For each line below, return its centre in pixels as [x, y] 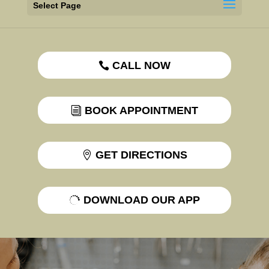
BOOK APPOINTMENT [142, 110]
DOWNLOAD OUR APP [141, 200]
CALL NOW [142, 65]
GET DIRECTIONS [142, 155]
